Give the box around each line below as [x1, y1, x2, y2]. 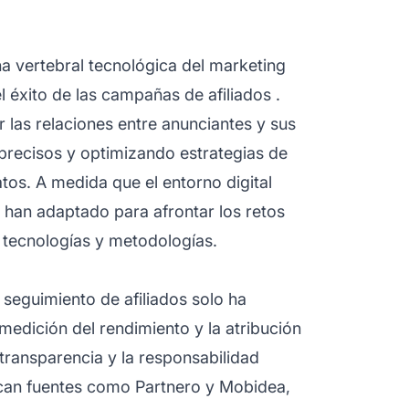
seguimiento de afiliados [4, 288, 187, 309]
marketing [209, 55, 286, 75]
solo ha [187, 288, 246, 309]
